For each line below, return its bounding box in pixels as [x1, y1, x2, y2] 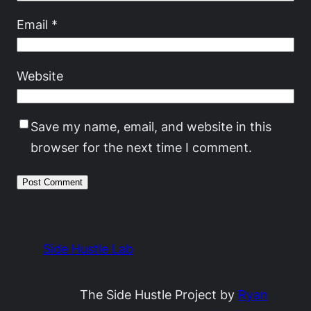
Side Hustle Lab [43, 241, 134, 257]
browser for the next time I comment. [31, 140, 252, 155]
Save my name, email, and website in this [31, 119, 271, 135]
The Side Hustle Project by [79, 287, 238, 303]
